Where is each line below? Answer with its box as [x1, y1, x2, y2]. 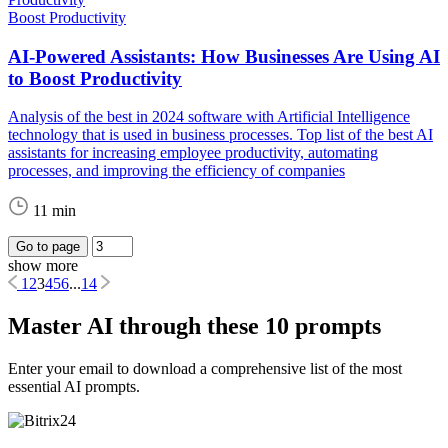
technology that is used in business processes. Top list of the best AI [8, 126, 433, 144]
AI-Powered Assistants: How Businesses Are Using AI [8, 45, 440, 67]
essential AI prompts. [8, 378, 140, 396]
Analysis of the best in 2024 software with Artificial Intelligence [8, 108, 410, 126]
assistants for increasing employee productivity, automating [8, 144, 378, 162]
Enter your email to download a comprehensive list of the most [8, 360, 402, 378]
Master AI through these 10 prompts [8, 313, 381, 340]
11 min [33, 202, 76, 220]
